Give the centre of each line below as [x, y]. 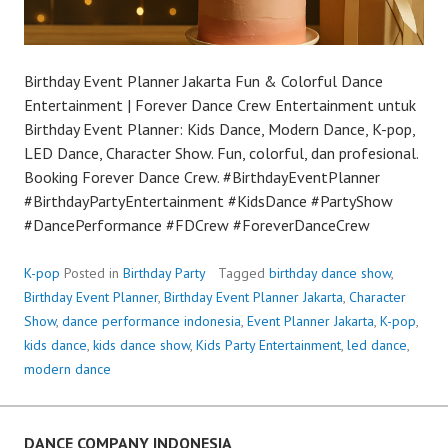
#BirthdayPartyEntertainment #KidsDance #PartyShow [208, 200]
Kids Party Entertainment [268, 344]
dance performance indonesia [151, 320]
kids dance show [141, 344]
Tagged [243, 272]
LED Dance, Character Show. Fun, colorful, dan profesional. [221, 152]
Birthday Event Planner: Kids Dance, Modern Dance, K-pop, [219, 128]
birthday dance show [330, 272]
